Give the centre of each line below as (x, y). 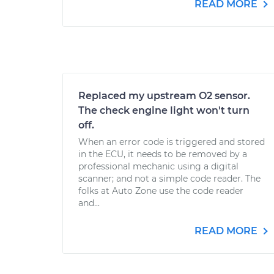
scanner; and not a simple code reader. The (169, 179)
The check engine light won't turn (164, 110)
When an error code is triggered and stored (172, 142)
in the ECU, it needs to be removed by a (163, 154)
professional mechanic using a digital (158, 166)
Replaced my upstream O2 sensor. (164, 96)
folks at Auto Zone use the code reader (161, 191)
